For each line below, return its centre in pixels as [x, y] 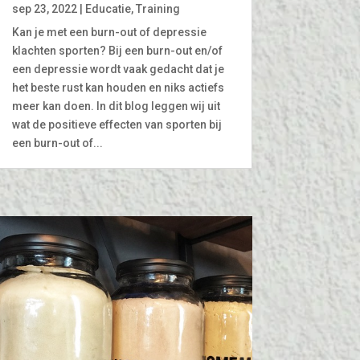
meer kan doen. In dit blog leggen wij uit [116, 106]
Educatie [108, 8]
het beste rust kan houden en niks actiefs [118, 87]
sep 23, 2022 [44, 8]
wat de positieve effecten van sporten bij [117, 124]
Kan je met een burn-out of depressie [109, 32]
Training [157, 8]
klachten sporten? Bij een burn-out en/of [117, 50]
